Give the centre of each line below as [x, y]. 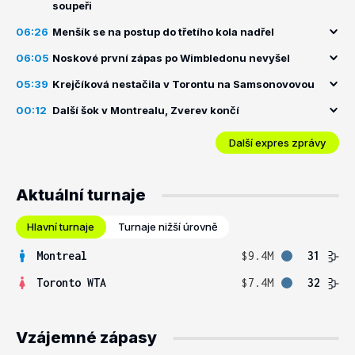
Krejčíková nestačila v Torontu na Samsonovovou [183, 84]
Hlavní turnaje [61, 227]
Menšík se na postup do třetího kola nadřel [163, 32]
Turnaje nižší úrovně [168, 227]
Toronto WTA [71, 282]
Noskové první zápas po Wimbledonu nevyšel [171, 58]
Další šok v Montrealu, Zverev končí [146, 110]
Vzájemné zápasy [86, 338]
